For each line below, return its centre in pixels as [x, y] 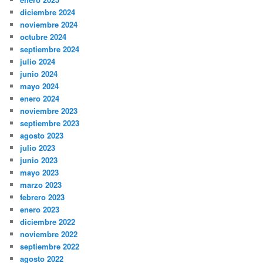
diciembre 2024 [48, 12]
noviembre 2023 [49, 110]
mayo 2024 [40, 86]
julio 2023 [38, 147]
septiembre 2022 [50, 246]
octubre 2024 [43, 36]
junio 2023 [39, 160]
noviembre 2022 [49, 234]
